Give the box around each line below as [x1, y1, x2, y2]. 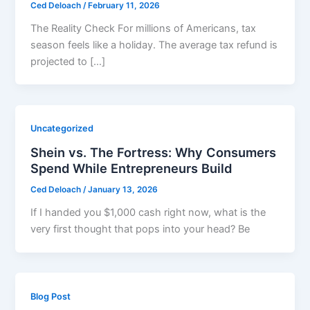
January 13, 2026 [88, 185, 158, 195]
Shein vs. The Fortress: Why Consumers [30, 145, 277, 161]
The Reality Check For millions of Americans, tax [30, 21, 257, 35]
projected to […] [30, 55, 106, 68]
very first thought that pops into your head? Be [30, 222, 250, 235]
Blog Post [30, 291, 71, 302]
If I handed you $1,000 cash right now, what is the [30, 206, 266, 219]
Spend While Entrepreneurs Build [30, 161, 232, 176]
